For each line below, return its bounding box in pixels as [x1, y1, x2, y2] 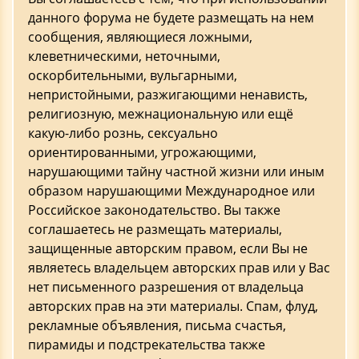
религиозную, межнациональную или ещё [28, 105, 293, 123]
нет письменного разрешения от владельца [28, 278, 304, 296]
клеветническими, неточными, [28, 47, 220, 65]
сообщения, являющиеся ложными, [28, 28, 252, 46]
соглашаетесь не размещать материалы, [28, 220, 282, 238]
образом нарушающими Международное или [28, 182, 315, 200]
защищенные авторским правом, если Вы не [28, 240, 308, 257]
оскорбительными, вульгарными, [28, 67, 237, 84]
